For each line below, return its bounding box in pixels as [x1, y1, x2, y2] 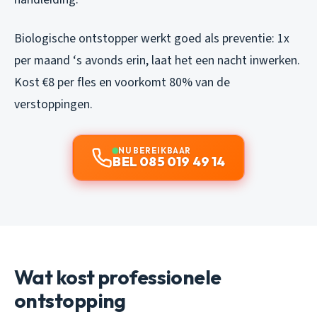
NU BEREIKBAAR [118, 145, 191, 156]
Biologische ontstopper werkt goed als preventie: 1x [14, 30, 289, 48]
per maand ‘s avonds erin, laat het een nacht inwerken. [14, 52, 300, 70]
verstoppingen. [14, 96, 93, 114]
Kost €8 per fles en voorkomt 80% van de [14, 74, 230, 92]
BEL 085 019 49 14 [113, 154, 226, 171]
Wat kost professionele [14, 265, 221, 290]
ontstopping [14, 288, 126, 313]
